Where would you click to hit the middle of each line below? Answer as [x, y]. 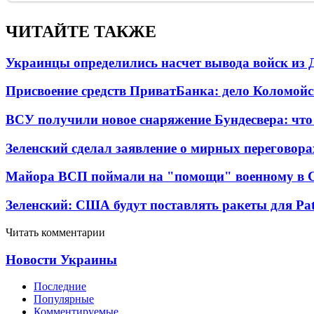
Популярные [64, 299]
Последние [60, 287]
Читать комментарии [55, 232]
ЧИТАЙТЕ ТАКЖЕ [81, 31]
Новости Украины [61, 259]
